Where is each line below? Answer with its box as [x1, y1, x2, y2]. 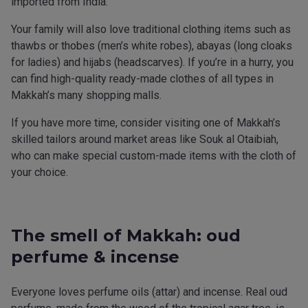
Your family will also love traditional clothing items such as [11, 23, 291, 36]
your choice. [11, 166, 68, 179]
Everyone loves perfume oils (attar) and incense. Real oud [11, 285, 287, 298]
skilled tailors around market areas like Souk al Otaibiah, [11, 133, 278, 146]
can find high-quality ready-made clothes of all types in [11, 72, 274, 85]
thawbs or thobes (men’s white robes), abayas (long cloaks [11, 39, 292, 52]
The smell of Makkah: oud [11, 225, 241, 245]
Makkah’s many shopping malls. [11, 89, 162, 102]
